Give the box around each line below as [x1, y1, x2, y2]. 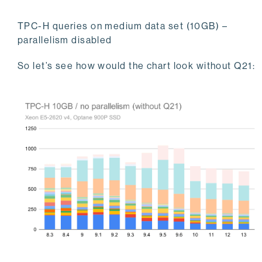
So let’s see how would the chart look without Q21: [18, 60, 255, 72]
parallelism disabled [18, 35, 112, 46]
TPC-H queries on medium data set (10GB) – [18, 20, 228, 32]
